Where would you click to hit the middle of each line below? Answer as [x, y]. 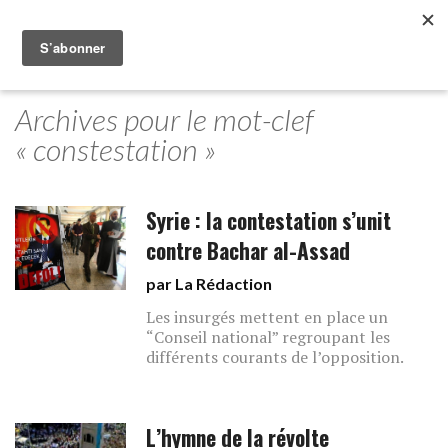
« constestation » [115, 149]
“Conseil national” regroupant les [268, 337]
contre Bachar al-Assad [248, 250]
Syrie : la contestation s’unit [269, 220]
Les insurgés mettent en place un [267, 317]
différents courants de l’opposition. [275, 357]
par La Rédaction [209, 283]
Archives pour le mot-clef [164, 119]
